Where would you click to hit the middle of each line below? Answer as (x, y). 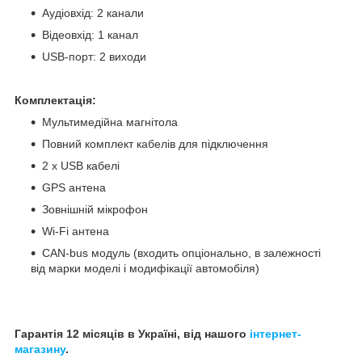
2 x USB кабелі (81, 165)
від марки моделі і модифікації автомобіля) (145, 268)
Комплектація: (55, 100)
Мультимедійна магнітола (110, 122)
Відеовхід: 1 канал (90, 34)
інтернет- (276, 333)
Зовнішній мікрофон (95, 209)
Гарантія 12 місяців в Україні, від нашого (132, 333)
